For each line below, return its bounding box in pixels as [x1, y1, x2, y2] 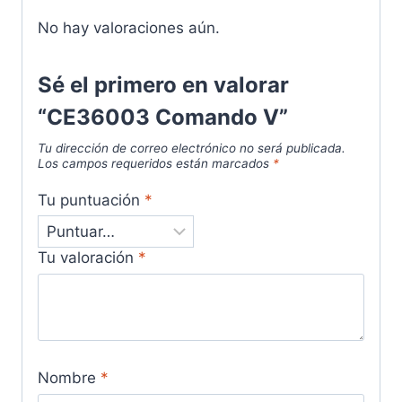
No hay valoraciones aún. [38, 19, 220, 38]
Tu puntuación [38, 190, 144, 209]
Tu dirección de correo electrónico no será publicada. [38, 141, 345, 156]
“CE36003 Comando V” [38, 104, 288, 131]
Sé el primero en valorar [38, 72, 289, 99]
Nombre [38, 369, 100, 388]
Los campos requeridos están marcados [38, 156, 273, 171]
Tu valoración [38, 249, 138, 267]
